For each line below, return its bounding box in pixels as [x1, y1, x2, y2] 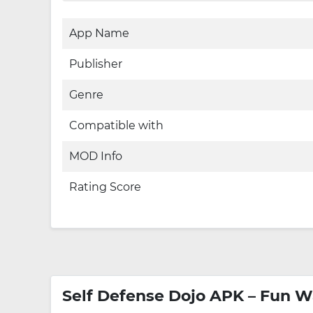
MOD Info [69, 150, 122, 163]
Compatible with [69, 119, 163, 132]
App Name [69, 27, 129, 40]
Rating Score [69, 180, 141, 194]
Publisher [69, 57, 122, 71]
